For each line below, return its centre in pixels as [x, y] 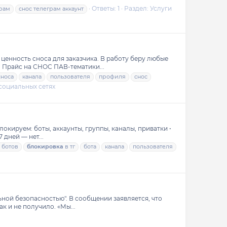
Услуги [161, 9]
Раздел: [137, 9]
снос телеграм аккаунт [51, 9]
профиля [112, 77]
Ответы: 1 [106, 9]
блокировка [45, 147]
